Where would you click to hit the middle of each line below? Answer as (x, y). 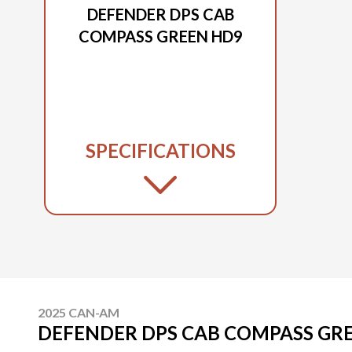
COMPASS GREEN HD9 (160, 36)
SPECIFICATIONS (160, 150)
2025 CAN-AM (79, 312)
